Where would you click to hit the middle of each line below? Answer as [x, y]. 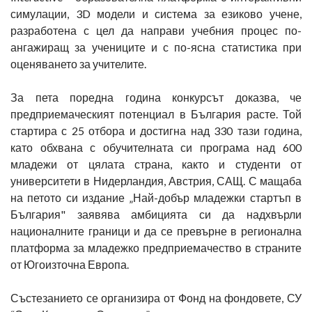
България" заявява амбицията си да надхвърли [156, 214]
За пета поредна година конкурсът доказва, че [156, 97]
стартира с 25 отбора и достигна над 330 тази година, [156, 131]
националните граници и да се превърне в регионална [156, 231]
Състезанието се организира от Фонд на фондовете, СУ [156, 298]
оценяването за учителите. [78, 64]
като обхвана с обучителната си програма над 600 [156, 147]
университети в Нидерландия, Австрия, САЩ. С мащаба [156, 181]
